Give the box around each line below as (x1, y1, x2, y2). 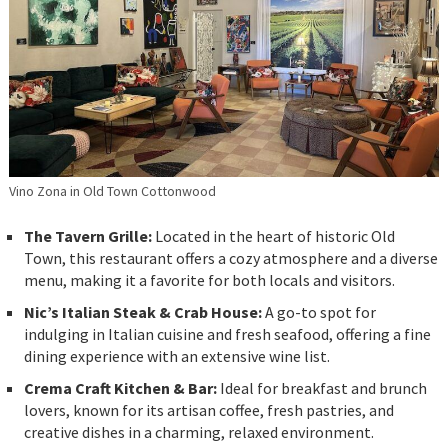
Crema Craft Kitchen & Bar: (23, 378, 217, 399)
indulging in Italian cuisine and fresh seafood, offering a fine (23, 324, 431, 345)
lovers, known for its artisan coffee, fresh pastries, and (23, 400, 394, 421)
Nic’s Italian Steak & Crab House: (23, 302, 262, 323)
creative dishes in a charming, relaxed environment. (23, 422, 374, 443)
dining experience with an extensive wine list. (23, 346, 330, 367)
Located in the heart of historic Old (151, 226, 395, 247)
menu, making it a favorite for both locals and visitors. (23, 270, 395, 291)
